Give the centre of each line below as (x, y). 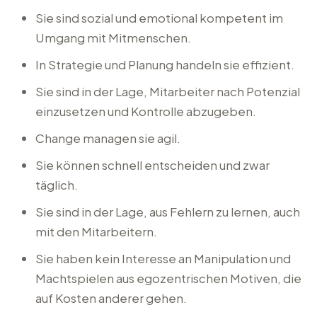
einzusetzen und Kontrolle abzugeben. (146, 111)
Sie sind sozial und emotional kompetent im (160, 18)
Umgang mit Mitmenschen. (114, 38)
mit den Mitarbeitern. (97, 231)
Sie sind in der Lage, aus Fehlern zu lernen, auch (168, 212)
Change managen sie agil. (108, 138)
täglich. (57, 185)
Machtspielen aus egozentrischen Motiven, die (169, 278)
